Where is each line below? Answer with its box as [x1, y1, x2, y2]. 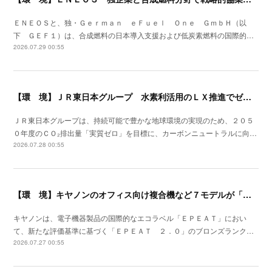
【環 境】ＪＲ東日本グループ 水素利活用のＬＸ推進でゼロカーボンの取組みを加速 [243, 90, 252, 103]
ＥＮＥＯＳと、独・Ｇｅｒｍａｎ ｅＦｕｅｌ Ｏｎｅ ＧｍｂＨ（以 [13, 17, 247, 28]
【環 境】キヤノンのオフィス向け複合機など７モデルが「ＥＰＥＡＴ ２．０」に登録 [243, 188, 252, 201]
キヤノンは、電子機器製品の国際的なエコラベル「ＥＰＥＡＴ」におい [13, 212, 247, 223]
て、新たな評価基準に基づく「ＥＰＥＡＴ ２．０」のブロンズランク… [13, 225, 254, 236]
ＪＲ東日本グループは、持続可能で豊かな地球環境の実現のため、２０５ [13, 115, 254, 126]
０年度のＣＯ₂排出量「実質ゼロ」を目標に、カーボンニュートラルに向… [13, 127, 257, 138]
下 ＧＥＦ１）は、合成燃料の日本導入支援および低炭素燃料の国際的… [13, 30, 254, 41]
